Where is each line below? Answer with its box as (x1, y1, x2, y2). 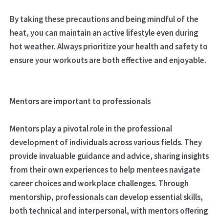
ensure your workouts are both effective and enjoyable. (9, 54, 206, 66)
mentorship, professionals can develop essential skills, (9, 191, 203, 202)
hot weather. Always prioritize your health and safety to (9, 41, 208, 52)
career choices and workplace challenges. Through (9, 177, 189, 189)
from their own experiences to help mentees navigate (9, 164, 200, 175)
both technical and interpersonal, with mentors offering (9, 205, 208, 216)
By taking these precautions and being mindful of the (9, 13, 198, 24)
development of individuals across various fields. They (9, 136, 202, 148)
